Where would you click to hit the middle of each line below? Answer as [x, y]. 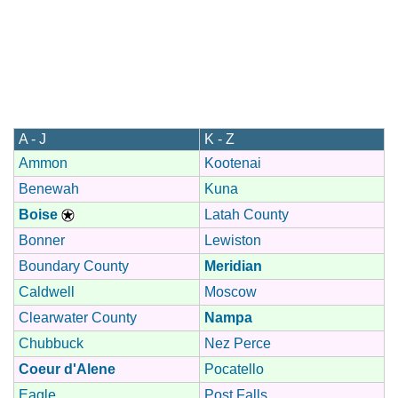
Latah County [247, 214]
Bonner [42, 240]
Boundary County [74, 266]
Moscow [231, 291]
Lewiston [233, 240]
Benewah [49, 188]
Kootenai [233, 163]
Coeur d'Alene [67, 369]
